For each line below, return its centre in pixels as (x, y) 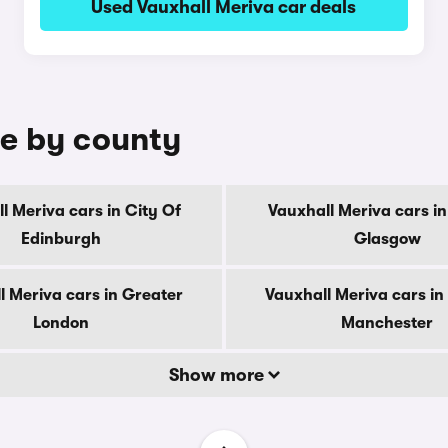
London (61, 323)
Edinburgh (61, 239)
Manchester (387, 323)
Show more (218, 375)
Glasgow (387, 239)
